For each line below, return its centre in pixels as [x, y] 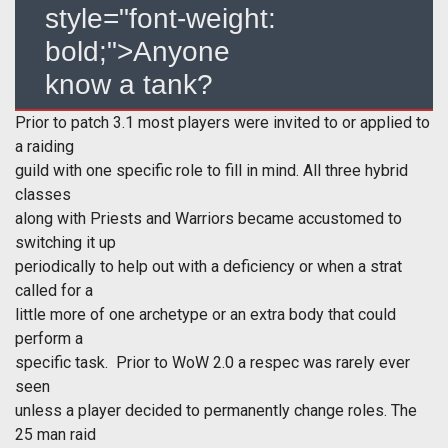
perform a [49, 339]
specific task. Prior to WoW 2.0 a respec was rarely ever [212, 363]
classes [43, 195]
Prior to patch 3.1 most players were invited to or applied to [222, 123]
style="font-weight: [160, 19]
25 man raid [55, 435]
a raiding [44, 147]
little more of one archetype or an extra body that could [205, 315]
